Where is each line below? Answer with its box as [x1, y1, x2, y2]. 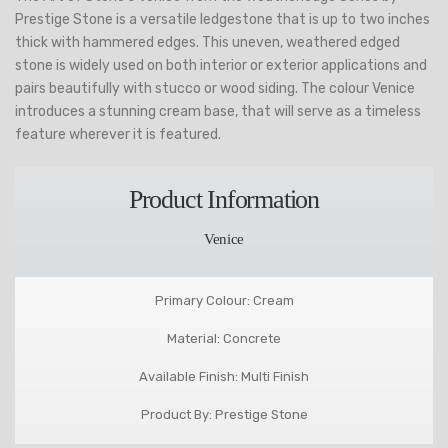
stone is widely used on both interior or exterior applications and [15, 57, 427, 74]
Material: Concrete [167, 331, 281, 347]
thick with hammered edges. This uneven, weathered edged [15, 34, 400, 51]
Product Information [128, 185, 320, 214]
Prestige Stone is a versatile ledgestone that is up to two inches [15, 11, 430, 28]
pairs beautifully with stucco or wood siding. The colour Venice [15, 80, 415, 97]
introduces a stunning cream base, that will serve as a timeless [15, 103, 421, 120]
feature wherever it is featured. [15, 126, 224, 143]
